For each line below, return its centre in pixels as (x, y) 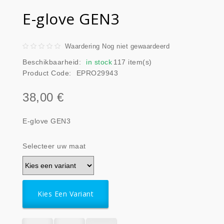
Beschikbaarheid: (52, 62)
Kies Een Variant (65, 193)
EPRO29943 (97, 73)
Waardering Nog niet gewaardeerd (117, 46)
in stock (99, 62)
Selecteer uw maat (54, 146)
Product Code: (47, 73)
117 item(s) (133, 62)
